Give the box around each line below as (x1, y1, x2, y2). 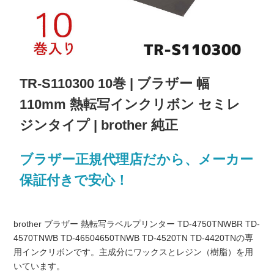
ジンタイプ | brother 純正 (20, 117, 179, 133)
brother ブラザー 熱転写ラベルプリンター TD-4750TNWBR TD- (13, 219, 260, 229)
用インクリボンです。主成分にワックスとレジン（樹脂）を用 (13, 247, 253, 257)
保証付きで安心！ (20, 172, 129, 188)
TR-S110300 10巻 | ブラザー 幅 (20, 76, 210, 92)
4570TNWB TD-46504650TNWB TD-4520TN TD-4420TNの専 (13, 233, 253, 243)
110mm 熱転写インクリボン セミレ (20, 97, 241, 113)
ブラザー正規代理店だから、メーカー (20, 152, 254, 168)
